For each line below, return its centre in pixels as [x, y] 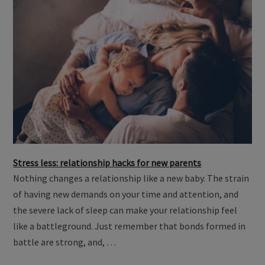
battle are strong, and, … [65, 242]
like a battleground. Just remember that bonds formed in [130, 226]
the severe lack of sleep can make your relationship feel [125, 210]
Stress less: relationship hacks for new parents [107, 163]
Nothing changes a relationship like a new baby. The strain [131, 178]
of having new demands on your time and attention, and [126, 194]
